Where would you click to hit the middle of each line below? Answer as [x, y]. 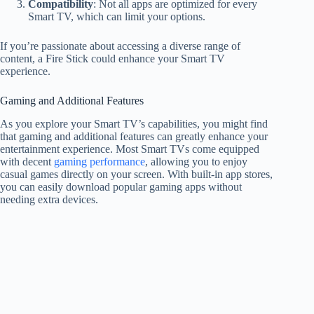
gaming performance [100, 161]
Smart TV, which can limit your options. [117, 16]
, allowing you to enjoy [196, 161]
